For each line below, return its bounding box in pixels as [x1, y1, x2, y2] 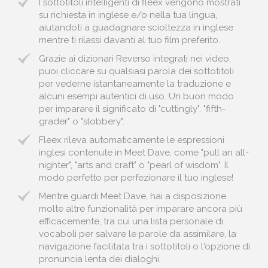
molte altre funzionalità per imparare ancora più [39, 203, 242, 214]
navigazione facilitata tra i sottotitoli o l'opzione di [39, 241, 250, 252]
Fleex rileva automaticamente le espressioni [39, 135, 224, 145]
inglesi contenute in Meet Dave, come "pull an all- [39, 147, 249, 158]
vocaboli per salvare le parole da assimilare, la [39, 229, 236, 239]
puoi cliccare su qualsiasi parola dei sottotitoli [39, 66, 234, 77]
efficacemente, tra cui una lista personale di [39, 216, 223, 227]
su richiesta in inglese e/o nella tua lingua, [39, 10, 217, 20]
